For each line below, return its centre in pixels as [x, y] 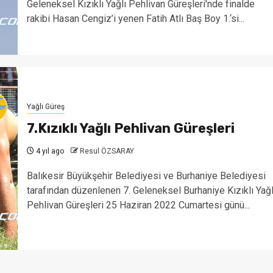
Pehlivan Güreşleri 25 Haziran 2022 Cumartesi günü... [138, 205]
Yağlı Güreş [45, 106]
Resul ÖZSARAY [107, 151]
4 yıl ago [49, 151]
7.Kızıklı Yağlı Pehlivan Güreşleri [130, 128]
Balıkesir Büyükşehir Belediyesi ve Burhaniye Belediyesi [146, 175]
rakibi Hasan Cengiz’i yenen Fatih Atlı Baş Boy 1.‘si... [135, 18]
